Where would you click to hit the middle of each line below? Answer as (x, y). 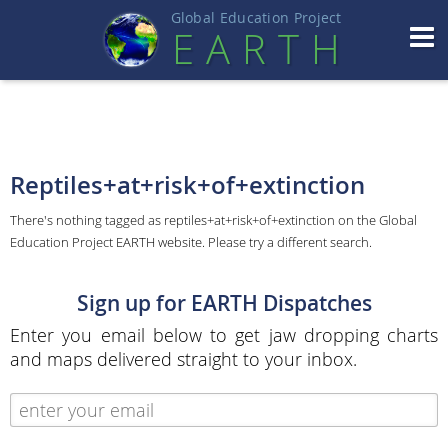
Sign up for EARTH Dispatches (224, 302)
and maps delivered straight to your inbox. (183, 359)
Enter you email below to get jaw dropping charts (224, 335)
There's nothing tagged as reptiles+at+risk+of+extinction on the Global (213, 220)
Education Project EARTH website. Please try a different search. (191, 242)
